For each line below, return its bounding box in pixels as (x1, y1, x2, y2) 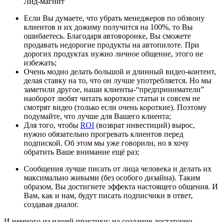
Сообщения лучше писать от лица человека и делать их (24, 165, 212, 173)
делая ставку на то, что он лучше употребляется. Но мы (24, 76, 212, 85)
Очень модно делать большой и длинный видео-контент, (24, 67, 216, 76)
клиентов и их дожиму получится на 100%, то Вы (24, 23, 193, 32)
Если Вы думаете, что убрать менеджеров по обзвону (24, 14, 205, 23)
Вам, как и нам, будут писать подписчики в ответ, (24, 191, 193, 200)
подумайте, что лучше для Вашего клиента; (24, 112, 171, 121)
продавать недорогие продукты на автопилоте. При (24, 41, 199, 50)
